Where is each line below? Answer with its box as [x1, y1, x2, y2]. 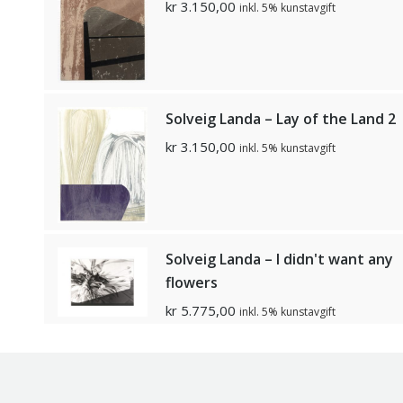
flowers [166, 272, 218, 292]
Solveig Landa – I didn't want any [166, 248, 393, 269]
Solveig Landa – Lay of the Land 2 [166, 108, 396, 129]
